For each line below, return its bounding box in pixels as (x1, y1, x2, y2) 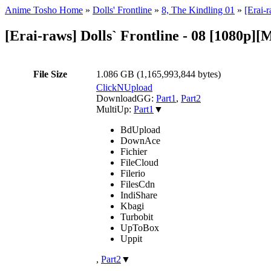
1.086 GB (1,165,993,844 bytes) (96, 68, 221, 79)
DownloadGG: (96, 93, 156, 103)
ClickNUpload (96, 82, 152, 93)
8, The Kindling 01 (162, 5, 235, 15)
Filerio (120, 168, 145, 178)
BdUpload (120, 124, 160, 135)
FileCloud (120, 157, 158, 168)
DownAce (120, 135, 160, 146)
